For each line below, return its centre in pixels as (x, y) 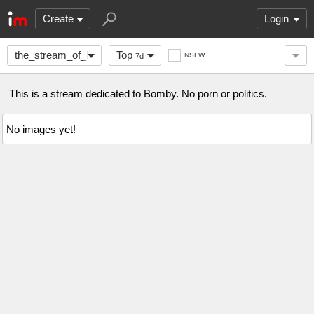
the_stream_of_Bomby (67, 55)
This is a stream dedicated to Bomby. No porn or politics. (138, 94)
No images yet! (41, 129)
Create (58, 19)
